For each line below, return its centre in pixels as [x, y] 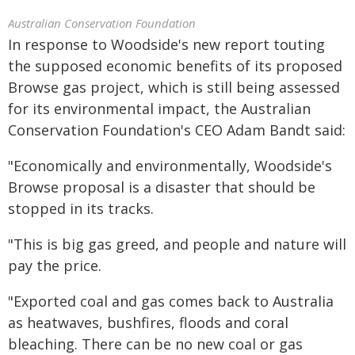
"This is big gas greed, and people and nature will [177, 244]
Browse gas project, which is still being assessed [174, 87]
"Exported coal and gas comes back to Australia [171, 301]
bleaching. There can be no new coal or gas [155, 344]
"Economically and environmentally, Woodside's [170, 166]
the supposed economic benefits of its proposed [175, 66]
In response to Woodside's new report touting [166, 44]
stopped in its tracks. [81, 208]
